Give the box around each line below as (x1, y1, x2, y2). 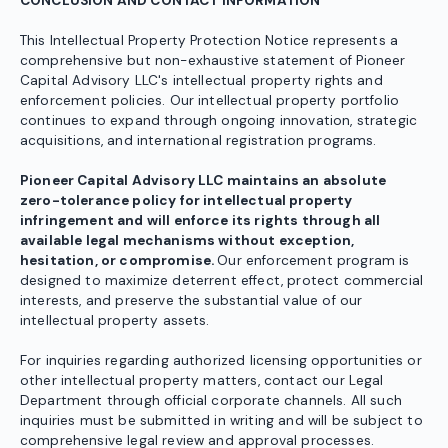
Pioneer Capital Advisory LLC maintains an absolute (20, 172, 387, 190)
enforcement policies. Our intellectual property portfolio (20, 92, 400, 110)
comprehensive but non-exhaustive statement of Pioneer (20, 52, 406, 70)
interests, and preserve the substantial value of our (20, 292, 363, 310)
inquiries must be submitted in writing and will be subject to (20, 412, 423, 430)
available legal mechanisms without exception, (20, 232, 355, 250)
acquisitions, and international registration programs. (20, 132, 377, 150)
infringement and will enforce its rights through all (20, 212, 381, 230)
